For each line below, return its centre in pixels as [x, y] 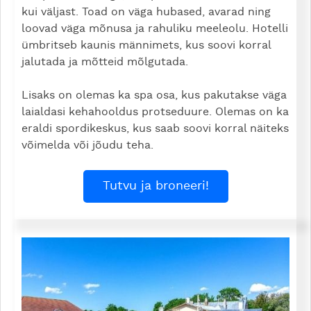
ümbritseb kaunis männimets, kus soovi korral [146, 45]
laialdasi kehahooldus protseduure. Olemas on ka [155, 111]
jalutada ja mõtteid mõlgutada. [107, 61]
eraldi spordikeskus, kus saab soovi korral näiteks [155, 128]
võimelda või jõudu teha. [87, 145]
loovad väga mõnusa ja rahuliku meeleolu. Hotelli [155, 28]
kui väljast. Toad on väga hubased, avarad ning [146, 11]
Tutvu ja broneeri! [155, 186]
